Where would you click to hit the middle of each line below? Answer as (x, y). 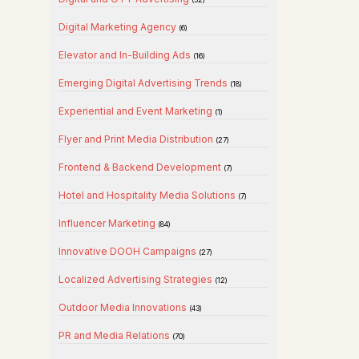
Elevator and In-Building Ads (126, 55)
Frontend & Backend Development (141, 167)
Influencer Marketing (108, 223)
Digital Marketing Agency (119, 27)
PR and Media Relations (115, 335)
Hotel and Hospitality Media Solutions (148, 195)
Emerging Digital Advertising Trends (144, 83)
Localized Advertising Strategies (137, 279)
